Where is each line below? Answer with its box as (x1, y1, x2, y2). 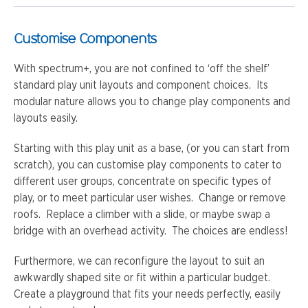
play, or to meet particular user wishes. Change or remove (14, 192, 286, 203)
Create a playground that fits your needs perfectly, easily (14, 289, 280, 300)
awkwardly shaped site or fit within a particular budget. (14, 272, 273, 283)
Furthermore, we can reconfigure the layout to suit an (14, 256, 265, 267)
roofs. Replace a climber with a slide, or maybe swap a (14, 209, 270, 220)
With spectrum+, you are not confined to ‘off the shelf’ (14, 63, 269, 74)
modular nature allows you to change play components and (14, 96, 290, 107)
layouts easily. (14, 113, 78, 124)
